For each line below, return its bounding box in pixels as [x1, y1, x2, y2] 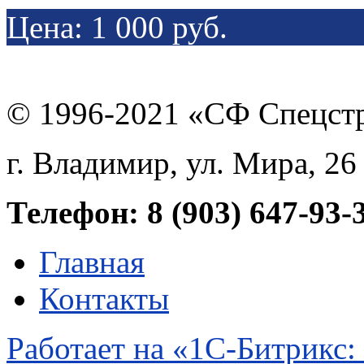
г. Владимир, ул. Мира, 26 [6, 145, 357, 180]
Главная [39, 244, 145, 279]
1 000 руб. [83, 9, 227, 45]
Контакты [39, 280, 169, 316]
